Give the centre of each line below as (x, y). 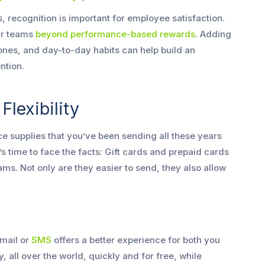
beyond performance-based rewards (115, 34)
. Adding (213, 34)
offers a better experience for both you (136, 240)
